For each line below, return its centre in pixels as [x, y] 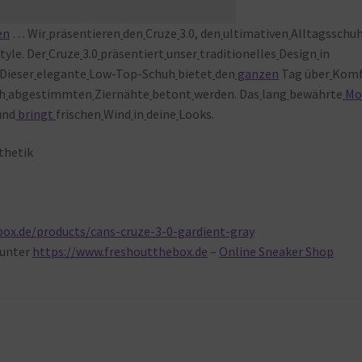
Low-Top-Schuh [133, 73]
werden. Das [227, 93]
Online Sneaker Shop [277, 252]
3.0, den [200, 33]
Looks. [197, 114]
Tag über [305, 73]
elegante [62, 73]
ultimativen [256, 33]
